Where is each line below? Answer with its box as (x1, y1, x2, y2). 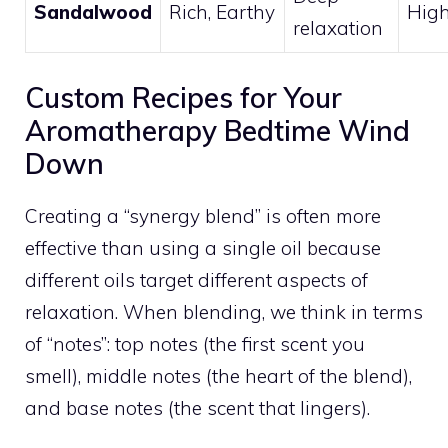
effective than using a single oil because (25, 236, 381, 261)
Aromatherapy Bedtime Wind (25, 113, 410, 149)
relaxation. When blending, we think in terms (25, 300, 423, 325)
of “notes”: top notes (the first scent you (25, 332, 365, 357)
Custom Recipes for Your (25, 80, 342, 116)
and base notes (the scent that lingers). (25, 396, 370, 421)
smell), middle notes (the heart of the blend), (25, 364, 412, 389)
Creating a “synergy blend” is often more (25, 204, 381, 229)
